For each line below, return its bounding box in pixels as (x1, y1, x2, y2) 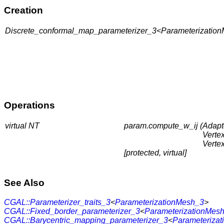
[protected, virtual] (124, 148, 186, 157)
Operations (4, 99, 55, 110)
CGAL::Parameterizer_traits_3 (4, 197, 110, 206)
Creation (4, 5, 43, 16)
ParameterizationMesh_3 (115, 197, 204, 206)
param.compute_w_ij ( (124, 121, 202, 130)
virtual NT (5, 121, 39, 130)
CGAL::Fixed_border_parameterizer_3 (4, 206, 140, 215)
